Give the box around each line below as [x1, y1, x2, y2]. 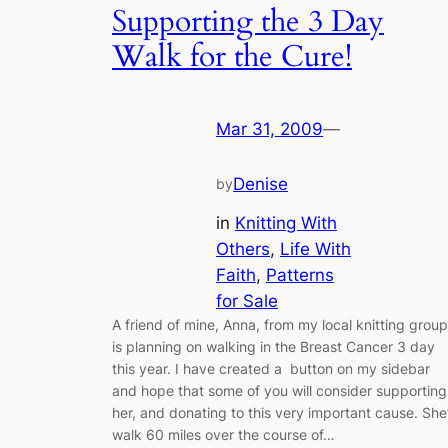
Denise [233, 174, 288, 195]
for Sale [216, 290, 278, 311]
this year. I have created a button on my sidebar [112, 359, 430, 377]
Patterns [266, 264, 334, 285]
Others [216, 238, 270, 259]
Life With [280, 238, 351, 259]
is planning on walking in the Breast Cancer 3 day [112, 337, 435, 355]
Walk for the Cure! [112, 36, 352, 77]
